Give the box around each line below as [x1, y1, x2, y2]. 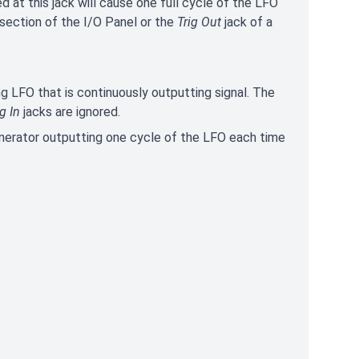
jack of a [221, 14, 272, 30]
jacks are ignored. [20, 104, 123, 119]
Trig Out [177, 14, 221, 30]
